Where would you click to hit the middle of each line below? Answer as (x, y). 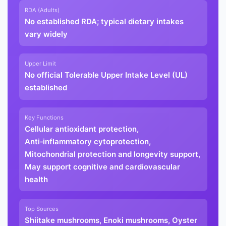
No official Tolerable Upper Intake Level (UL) (106, 75)
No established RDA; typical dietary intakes (104, 21)
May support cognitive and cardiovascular (102, 166)
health (36, 179)
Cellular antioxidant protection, (81, 129)
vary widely (46, 34)
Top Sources (41, 209)
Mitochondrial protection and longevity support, (112, 154)
